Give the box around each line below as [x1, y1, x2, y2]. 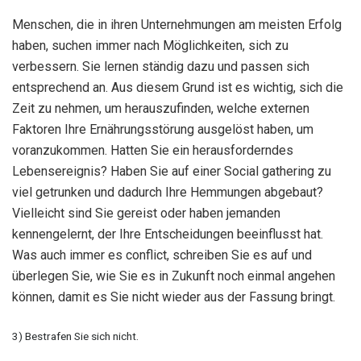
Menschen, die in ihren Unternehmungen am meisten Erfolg [12, 17, 342, 33]
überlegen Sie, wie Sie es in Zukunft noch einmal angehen [12, 268, 335, 284]
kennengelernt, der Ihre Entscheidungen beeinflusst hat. [12, 226, 323, 243]
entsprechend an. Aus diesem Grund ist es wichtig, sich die [12, 80, 343, 96]
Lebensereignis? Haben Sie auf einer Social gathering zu [12, 164, 331, 180]
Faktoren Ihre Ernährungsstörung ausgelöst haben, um [12, 122, 313, 138]
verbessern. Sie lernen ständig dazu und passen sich [12, 59, 309, 75]
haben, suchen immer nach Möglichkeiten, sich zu [12, 38, 288, 54]
